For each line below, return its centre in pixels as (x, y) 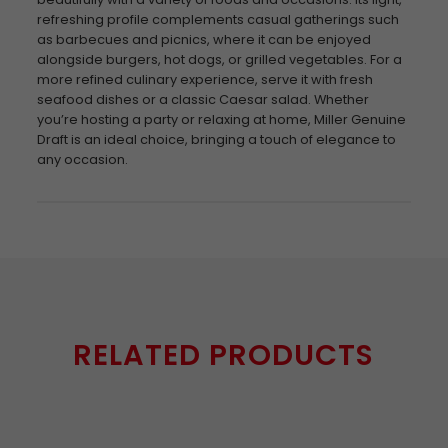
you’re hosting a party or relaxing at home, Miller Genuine (221, 119)
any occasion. (82, 159)
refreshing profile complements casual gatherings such (217, 19)
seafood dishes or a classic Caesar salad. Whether (202, 99)
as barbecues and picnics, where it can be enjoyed (203, 39)
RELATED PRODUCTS (224, 355)
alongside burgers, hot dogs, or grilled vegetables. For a (219, 59)
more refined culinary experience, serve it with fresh (204, 79)
